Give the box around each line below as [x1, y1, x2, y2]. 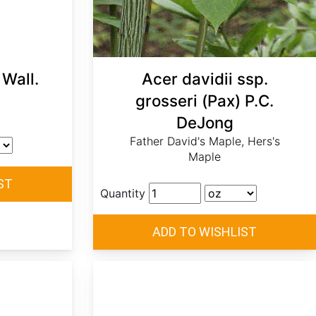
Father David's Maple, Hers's [129, 134, 280, 149]
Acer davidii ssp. [141, 69, 268, 89]
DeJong [176, 113, 233, 133]
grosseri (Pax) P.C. [135, 91, 274, 111]
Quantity [100, 186, 145, 201]
